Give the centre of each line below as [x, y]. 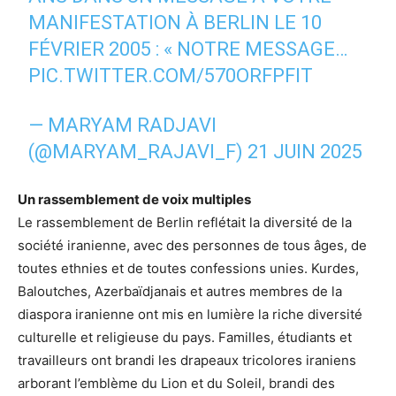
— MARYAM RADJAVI [123, 125]
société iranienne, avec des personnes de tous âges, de [192, 245]
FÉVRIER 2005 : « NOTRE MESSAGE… [188, 49]
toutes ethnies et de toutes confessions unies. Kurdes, [188, 268]
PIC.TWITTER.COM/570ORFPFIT [171, 75]
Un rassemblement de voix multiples [134, 199]
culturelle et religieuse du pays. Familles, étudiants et [185, 337]
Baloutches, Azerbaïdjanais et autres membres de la [180, 291]
